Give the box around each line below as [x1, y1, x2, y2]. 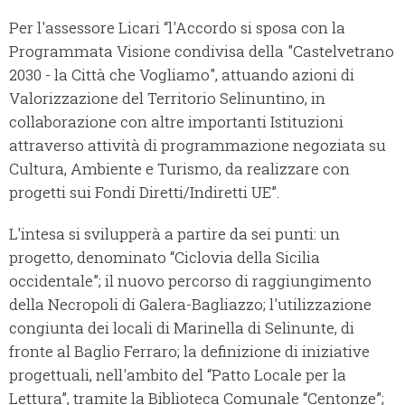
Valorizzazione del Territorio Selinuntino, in [9, 88, 325, 109]
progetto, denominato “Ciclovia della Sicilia [9, 247, 320, 268]
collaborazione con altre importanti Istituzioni [9, 111, 344, 133]
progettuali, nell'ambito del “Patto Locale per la [9, 364, 346, 386]
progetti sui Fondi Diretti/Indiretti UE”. [9, 182, 279, 203]
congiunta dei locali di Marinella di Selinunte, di [9, 317, 354, 339]
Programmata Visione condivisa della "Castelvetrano [9, 41, 394, 62]
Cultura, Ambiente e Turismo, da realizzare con [9, 158, 350, 180]
